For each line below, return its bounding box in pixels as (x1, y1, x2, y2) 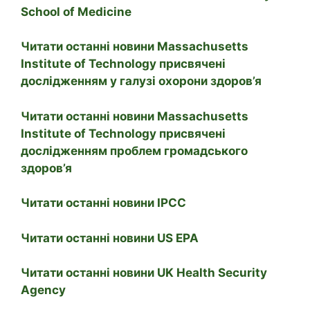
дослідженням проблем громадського (21, 143, 248, 158)
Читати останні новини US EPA (21, 230, 199, 245)
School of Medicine (21, 4, 131, 19)
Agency (21, 283, 66, 298)
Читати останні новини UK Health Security (21, 266, 267, 280)
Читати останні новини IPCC (21, 196, 186, 210)
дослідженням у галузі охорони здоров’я (21, 74, 262, 89)
